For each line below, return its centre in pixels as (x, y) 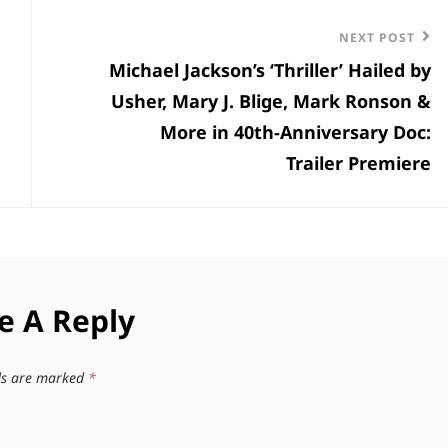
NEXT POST (377, 37)
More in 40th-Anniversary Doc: (295, 131)
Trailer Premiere (358, 162)
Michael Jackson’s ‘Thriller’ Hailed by (270, 69)
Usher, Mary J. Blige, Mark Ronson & (271, 100)
